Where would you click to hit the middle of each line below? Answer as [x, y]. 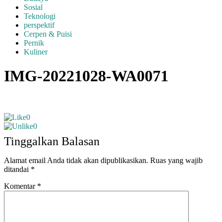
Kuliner [36, 52]
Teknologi [40, 16]
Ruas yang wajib [176, 160]
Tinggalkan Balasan [52, 141]
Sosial [33, 7]
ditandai [17, 169]
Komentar [21, 186]
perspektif [39, 25]
